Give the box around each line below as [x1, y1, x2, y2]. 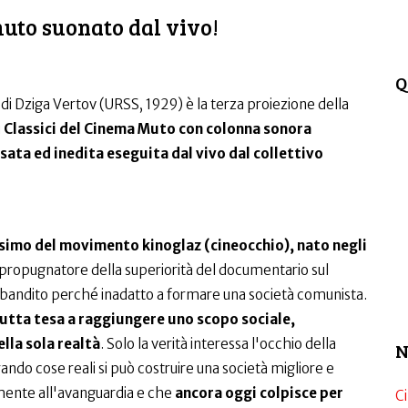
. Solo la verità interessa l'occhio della [99, 335, 336, 352]
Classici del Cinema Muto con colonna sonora [3, 120, 311, 138]
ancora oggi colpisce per [174, 384, 343, 402]
